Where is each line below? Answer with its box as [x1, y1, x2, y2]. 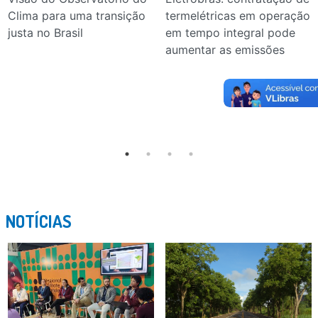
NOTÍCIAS [5, 209, 72, 232]
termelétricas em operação [165, 8, 310, 23]
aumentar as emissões [165, 42, 285, 57]
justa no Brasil [7, 25, 83, 40]
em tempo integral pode [165, 25, 295, 40]
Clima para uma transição [7, 8, 146, 23]
